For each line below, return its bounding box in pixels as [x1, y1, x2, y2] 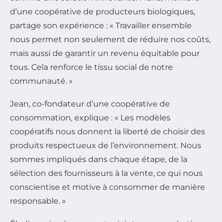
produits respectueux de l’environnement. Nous [10, 141, 201, 151]
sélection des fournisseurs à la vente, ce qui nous [10, 168, 203, 178]
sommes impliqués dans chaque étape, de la [10, 155, 187, 165]
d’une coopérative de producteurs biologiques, [10, 7, 195, 17]
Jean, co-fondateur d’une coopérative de [10, 99, 170, 109]
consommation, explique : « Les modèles [10, 113, 170, 123]
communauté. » [10, 76, 73, 86]
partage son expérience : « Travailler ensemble [10, 21, 192, 31]
